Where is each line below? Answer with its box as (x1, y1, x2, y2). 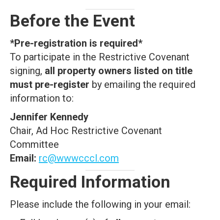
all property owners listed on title (45, 65, 192, 77)
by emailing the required (89, 79, 195, 90)
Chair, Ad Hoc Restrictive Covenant (10, 125, 162, 137)
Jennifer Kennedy (10, 111, 88, 123)
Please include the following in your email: (10, 198, 191, 210)
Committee (10, 138, 59, 150)
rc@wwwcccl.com (39, 152, 119, 164)
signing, (10, 65, 45, 77)
